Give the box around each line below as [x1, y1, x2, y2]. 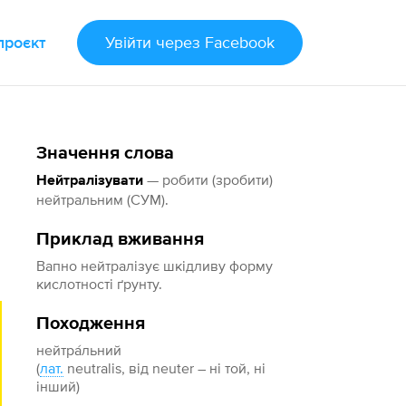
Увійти [104, 33, 151, 52]
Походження [36, 314, 146, 333]
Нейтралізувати [36, 174, 144, 188]
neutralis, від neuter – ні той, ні [63, 360, 266, 376]
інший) [36, 378, 81, 394]
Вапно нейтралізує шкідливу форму [36, 257, 274, 274]
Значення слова [36, 144, 175, 162]
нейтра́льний [36, 342, 122, 358]
